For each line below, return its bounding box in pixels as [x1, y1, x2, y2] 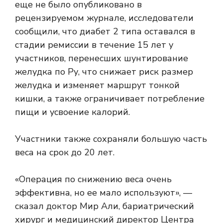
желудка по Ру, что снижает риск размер [15, 66, 193, 78]
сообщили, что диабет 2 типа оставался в [15, 25, 195, 38]
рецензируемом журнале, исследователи [15, 12, 194, 24]
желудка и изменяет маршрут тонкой [15, 79, 180, 92]
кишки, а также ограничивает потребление [15, 93, 205, 105]
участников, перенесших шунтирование [15, 52, 188, 65]
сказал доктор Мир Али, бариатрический [15, 200, 194, 213]
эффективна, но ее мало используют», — [15, 187, 192, 199]
